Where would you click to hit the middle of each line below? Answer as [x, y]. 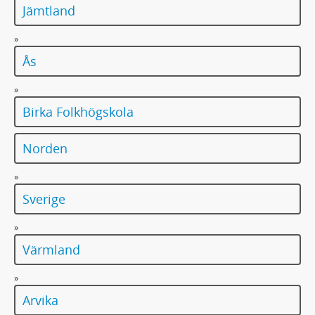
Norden [45, 148]
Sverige [44, 199]
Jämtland [49, 11]
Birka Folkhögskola [78, 112]
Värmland [51, 250]
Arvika [40, 300]
